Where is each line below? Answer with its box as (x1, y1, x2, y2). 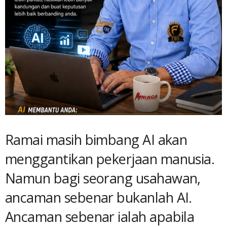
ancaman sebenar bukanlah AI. (5, 187, 192, 207)
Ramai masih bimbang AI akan (5, 130, 187, 149)
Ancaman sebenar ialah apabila (5, 207, 195, 226)
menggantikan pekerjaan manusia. (5, 149, 215, 168)
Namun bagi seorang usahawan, (5, 168, 201, 187)
